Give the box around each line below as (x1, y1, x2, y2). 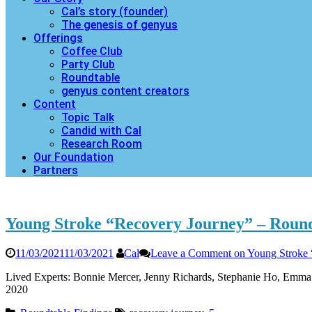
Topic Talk (61, 111, 114, 124)
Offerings (33, 31, 83, 45)
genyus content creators (61, 84, 189, 97)
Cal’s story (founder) (61, 5, 168, 18)
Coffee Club (61, 45, 123, 58)
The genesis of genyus (61, 18, 178, 31)
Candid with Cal (61, 124, 141, 137)
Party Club (61, 58, 115, 71)
